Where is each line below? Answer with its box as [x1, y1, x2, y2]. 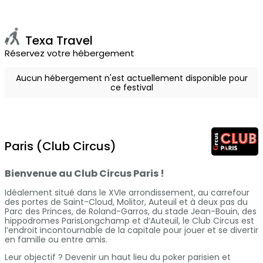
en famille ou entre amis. [5, 234, 107, 246]
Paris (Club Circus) [5, 138, 116, 155]
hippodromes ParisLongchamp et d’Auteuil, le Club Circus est [5, 215, 254, 227]
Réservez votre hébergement [5, 47, 134, 60]
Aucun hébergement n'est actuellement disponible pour [15, 72, 248, 85]
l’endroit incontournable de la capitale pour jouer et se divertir [5, 224, 258, 237]
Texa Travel [25, 32, 93, 49]
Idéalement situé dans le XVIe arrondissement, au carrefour [5, 187, 249, 199]
